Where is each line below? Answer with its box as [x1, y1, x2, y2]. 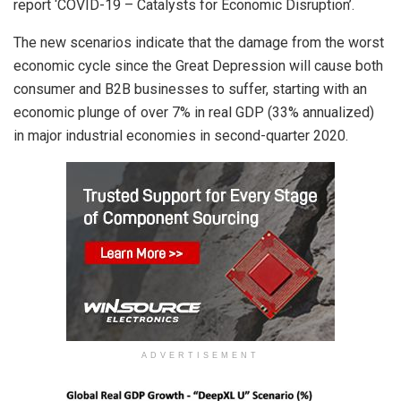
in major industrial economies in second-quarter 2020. [13, 127, 348, 145]
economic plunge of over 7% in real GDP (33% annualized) [13, 104, 374, 122]
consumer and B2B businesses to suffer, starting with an [13, 81, 367, 98]
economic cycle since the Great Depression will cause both [13, 57, 383, 75]
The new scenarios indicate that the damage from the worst [13, 34, 384, 52]
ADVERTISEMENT [141, 351, 260, 361]
